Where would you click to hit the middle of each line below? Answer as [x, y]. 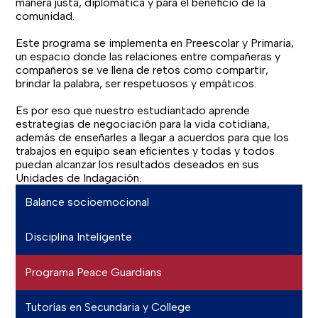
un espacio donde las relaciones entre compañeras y [148, 56]
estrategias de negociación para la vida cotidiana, [143, 124]
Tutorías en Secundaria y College [108, 307]
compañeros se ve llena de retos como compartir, [142, 70]
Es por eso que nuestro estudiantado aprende [133, 110]
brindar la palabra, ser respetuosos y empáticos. [138, 83]
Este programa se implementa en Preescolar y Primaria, [155, 43]
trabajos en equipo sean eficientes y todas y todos [146, 150]
